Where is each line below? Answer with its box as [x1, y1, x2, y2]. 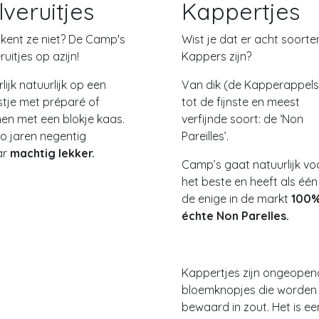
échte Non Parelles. [182, 209, 292, 223]
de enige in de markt [182, 192, 288, 206]
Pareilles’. [182, 129, 229, 143]
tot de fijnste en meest [182, 95, 300, 109]
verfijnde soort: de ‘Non [182, 112, 303, 126]
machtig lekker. [10, 146, 95, 160]
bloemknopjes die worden [182, 283, 317, 297]
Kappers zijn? [182, 49, 251, 63]
